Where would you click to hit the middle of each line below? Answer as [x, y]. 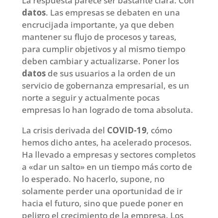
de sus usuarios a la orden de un [110, 73]
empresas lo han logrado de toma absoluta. [107, 109]
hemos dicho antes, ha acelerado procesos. [107, 142]
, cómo [159, 130]
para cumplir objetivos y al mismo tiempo [103, 49]
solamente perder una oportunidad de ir [102, 191]
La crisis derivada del [64, 130]
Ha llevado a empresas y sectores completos [109, 154]
